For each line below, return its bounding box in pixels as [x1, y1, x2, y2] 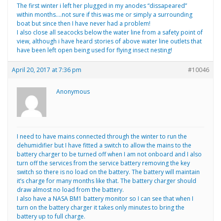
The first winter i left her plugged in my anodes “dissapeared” [17, 1, 187, 10]
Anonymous [56, 87, 90, 96]
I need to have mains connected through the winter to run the [17, 132, 187, 141]
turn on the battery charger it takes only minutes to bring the [17, 203, 184, 212]
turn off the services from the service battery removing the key [17, 158, 190, 167]
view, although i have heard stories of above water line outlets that [17, 37, 202, 45]
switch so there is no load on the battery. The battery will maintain [17, 167, 200, 176]
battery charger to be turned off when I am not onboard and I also [17, 149, 202, 158]
